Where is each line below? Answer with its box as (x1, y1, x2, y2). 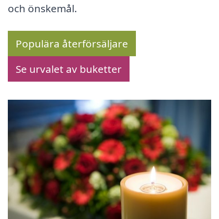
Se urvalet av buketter (16, 62, 122, 76)
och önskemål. (8, 1, 77, 16)
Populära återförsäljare (16, 37, 128, 51)
